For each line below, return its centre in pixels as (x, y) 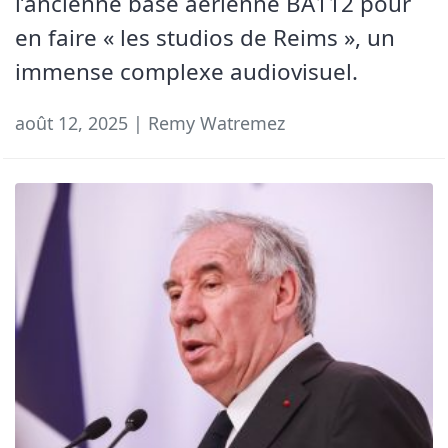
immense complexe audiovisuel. (186, 72)
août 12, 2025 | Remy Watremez (150, 123)
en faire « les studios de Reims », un (205, 38)
